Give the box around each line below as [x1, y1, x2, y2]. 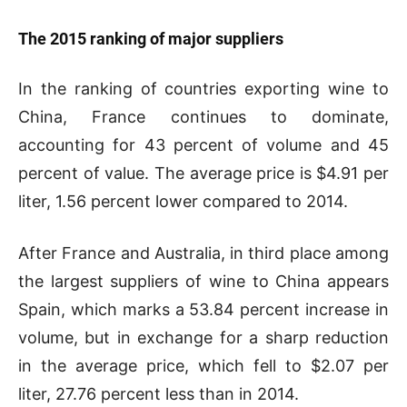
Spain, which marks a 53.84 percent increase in [18, 299, 389, 319]
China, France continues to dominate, [18, 106, 389, 126]
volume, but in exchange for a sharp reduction [18, 327, 389, 347]
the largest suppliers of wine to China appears [18, 271, 389, 291]
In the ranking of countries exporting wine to [18, 78, 389, 98]
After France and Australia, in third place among [18, 243, 389, 263]
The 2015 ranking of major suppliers [18, 28, 283, 48]
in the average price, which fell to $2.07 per [18, 355, 389, 375]
